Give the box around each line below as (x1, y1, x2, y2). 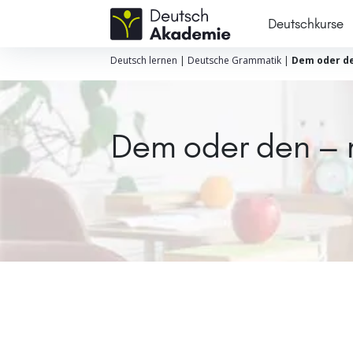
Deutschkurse (267, 15, 344, 32)
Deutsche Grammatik (187, 54, 281, 67)
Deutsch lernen (110, 54, 177, 67)
